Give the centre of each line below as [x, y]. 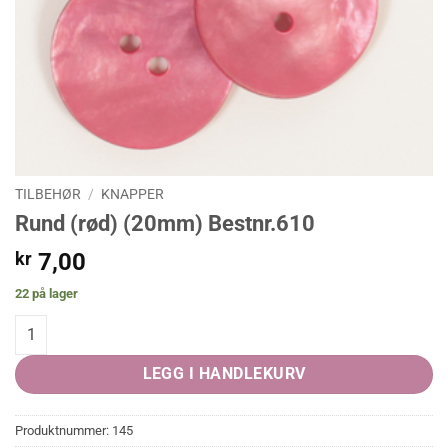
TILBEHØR [48, 194]
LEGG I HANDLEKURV [224, 373]
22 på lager [46, 293]
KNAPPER [133, 194]
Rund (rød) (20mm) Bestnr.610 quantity [138, 325]
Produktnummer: [63, 430]
